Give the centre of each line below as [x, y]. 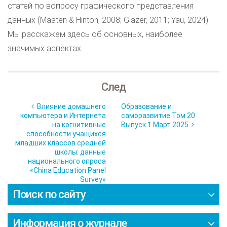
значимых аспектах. [45, 48]
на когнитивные [79, 125]
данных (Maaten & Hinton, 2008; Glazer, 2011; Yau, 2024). [109, 20]
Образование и [146, 106]
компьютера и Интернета [63, 116]
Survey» [93, 179]
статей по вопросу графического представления [101, 6]
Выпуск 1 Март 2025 [156, 125]
